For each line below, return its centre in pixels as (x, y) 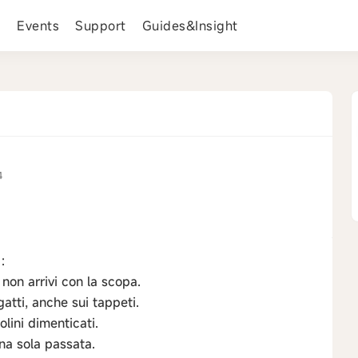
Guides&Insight (190, 26)
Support (101, 26)
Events (38, 26)
